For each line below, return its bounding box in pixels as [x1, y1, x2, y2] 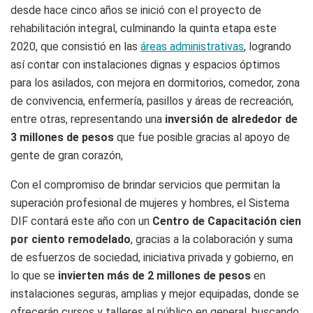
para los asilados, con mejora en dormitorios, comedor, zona [10, 76, 300, 90]
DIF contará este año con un [10, 214, 152, 228]
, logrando [244, 40, 291, 54]
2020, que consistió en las [10, 40, 140, 54]
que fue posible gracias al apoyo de [114, 131, 290, 145]
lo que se [10, 269, 58, 283]
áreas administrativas [140, 40, 244, 54]
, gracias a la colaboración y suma [131, 233, 293, 247]
